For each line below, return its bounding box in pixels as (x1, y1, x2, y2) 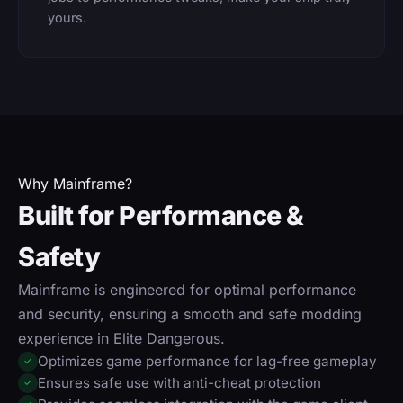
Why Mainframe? (18, 174, 132, 193)
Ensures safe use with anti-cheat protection (38, 373, 321, 391)
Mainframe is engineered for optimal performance (18, 280, 356, 299)
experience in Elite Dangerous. (18, 328, 225, 347)
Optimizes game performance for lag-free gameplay (38, 352, 377, 370)
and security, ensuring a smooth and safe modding (18, 304, 362, 323)
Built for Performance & (18, 199, 304, 231)
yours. (48, 9, 86, 25)
